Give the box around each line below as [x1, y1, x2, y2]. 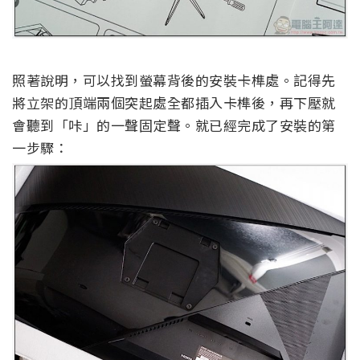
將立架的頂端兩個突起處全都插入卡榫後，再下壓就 [12, 92, 336, 112]
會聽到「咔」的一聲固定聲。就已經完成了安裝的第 [12, 114, 336, 135]
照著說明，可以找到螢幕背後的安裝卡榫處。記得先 [12, 69, 336, 90]
